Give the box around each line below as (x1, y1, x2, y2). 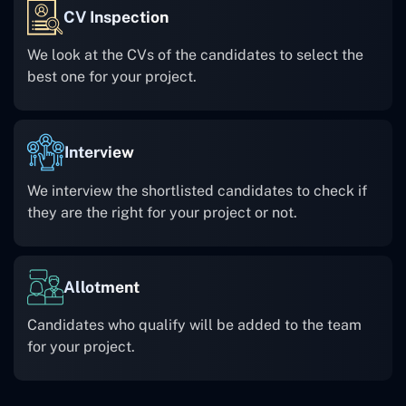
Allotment (63, 277, 140, 297)
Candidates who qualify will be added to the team (27, 316, 362, 334)
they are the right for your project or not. (27, 204, 297, 222)
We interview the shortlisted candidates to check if (27, 182, 367, 200)
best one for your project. (27, 68, 197, 86)
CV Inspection (63, 7, 169, 27)
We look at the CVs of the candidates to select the (27, 46, 363, 64)
